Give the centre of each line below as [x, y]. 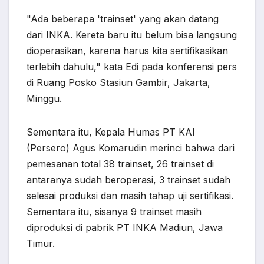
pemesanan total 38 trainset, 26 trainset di [120, 164]
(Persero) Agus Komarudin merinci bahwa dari [131, 148]
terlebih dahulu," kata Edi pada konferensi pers [132, 67]
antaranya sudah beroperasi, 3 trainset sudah [128, 180]
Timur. [41, 244]
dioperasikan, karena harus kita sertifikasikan [127, 51]
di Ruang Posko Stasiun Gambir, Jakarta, [118, 83]
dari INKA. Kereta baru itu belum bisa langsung [132, 35]
